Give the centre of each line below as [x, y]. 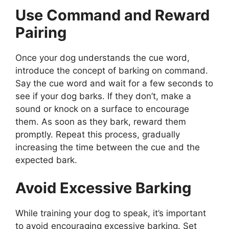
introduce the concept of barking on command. [112, 70]
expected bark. [46, 160]
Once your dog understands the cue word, [102, 58]
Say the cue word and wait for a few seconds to [114, 83]
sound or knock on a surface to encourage [102, 109]
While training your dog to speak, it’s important [111, 213]
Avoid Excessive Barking [103, 188]
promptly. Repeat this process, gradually [98, 134]
